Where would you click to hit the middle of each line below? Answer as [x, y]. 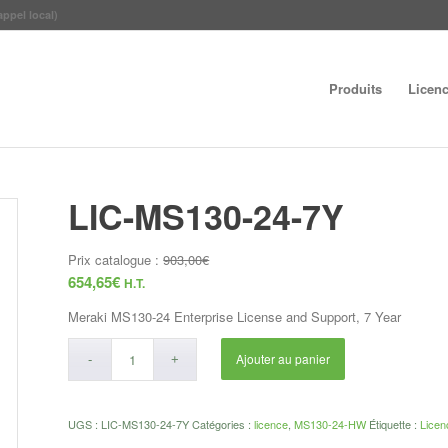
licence [271, 424]
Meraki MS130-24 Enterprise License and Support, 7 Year [235, 317]
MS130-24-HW [330, 424]
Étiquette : [395, 424]
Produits [356, 88]
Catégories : [223, 424]
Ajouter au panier [283, 359]
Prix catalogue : [116, 259]
